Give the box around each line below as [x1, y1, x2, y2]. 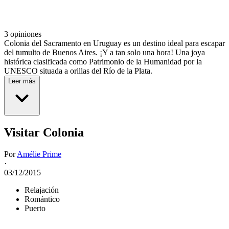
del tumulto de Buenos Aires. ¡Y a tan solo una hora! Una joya [4, 48, 205, 57]
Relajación [25, 186, 59, 195]
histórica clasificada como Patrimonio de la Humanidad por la [4, 57, 202, 66]
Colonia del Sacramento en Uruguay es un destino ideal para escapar [4, 39, 225, 48]
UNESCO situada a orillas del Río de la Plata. [4, 66, 152, 76]
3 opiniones [4, 30, 41, 39]
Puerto [25, 204, 45, 213]
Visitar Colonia [4, 126, 84, 140]
